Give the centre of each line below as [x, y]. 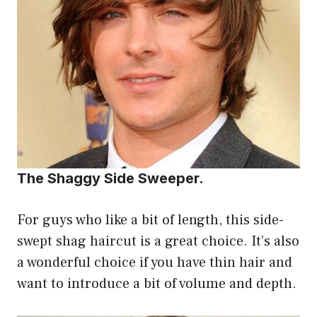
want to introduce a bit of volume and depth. [157, 284]
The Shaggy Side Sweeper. [110, 179]
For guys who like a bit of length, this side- [150, 220]
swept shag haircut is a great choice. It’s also [158, 242]
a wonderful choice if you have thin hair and [155, 263]
